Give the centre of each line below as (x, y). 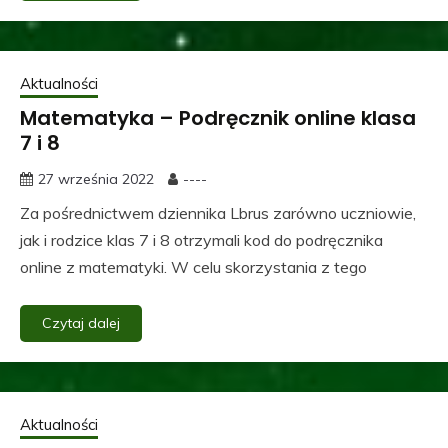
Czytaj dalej (81, 322)
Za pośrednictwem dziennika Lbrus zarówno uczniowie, (218, 212)
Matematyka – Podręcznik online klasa (218, 117)
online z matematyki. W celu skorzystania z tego (193, 266)
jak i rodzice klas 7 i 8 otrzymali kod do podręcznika (201, 239)
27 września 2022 (96, 178)
